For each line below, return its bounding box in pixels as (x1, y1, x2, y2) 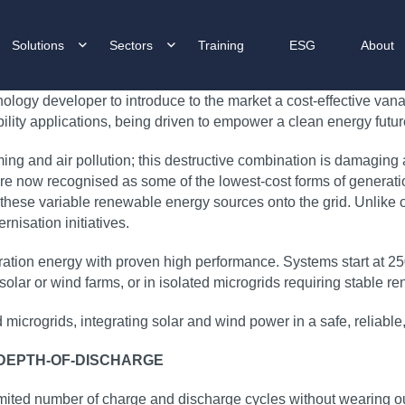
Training (198, 38, 244, 52)
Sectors (109, 38, 153, 52)
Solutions (12, 38, 64, 52)
